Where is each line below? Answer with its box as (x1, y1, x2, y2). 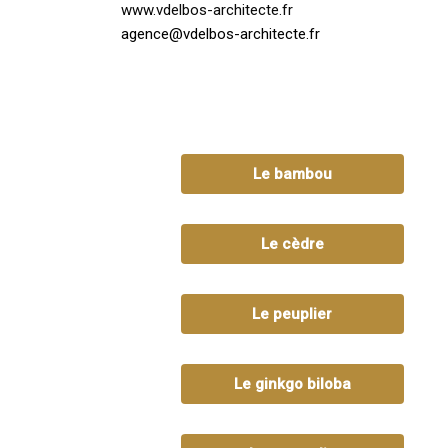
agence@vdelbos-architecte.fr (120, 25, 320, 43)
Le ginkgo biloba (233, 374, 351, 393)
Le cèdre (260, 234, 324, 253)
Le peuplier (252, 304, 333, 323)
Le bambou (252, 164, 332, 183)
